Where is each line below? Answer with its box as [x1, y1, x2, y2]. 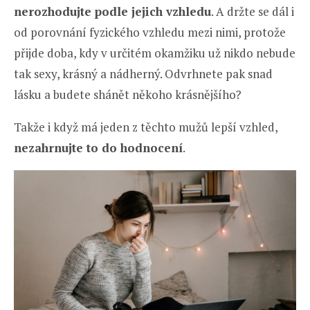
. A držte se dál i [211, 3, 294, 19]
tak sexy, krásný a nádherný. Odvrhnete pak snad [14, 65, 273, 82]
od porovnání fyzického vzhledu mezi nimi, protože [14, 24, 286, 40]
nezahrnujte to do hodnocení [14, 139, 183, 156]
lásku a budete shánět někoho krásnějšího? [14, 86, 241, 102]
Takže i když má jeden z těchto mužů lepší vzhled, [14, 118, 277, 135]
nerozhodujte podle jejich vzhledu [14, 3, 211, 19]
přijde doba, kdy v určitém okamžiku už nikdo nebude [14, 44, 295, 61]
